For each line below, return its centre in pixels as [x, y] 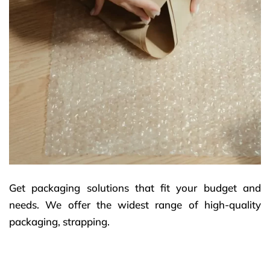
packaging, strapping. [59, 221]
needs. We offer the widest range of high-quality [135, 205]
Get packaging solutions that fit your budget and [135, 188]
